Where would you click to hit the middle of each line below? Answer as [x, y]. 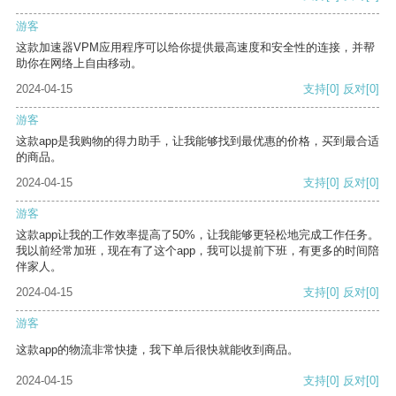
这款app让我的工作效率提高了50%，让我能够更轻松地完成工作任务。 [198, 235]
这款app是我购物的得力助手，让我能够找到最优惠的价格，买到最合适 [198, 141]
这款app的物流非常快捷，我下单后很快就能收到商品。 [157, 350]
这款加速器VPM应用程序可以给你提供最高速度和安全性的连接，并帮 [195, 48]
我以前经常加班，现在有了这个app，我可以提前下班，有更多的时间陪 [198, 251]
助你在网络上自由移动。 [79, 64]
